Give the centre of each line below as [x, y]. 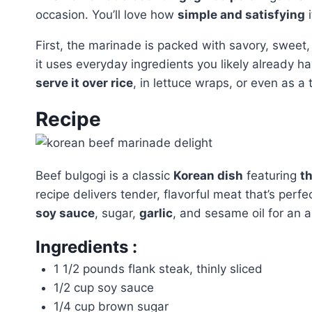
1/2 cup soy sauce [103, 288]
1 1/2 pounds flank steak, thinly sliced [158, 269]
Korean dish [208, 175]
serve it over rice [84, 83]
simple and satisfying [241, 15]
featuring [272, 175]
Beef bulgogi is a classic [104, 175]
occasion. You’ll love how [107, 15]
